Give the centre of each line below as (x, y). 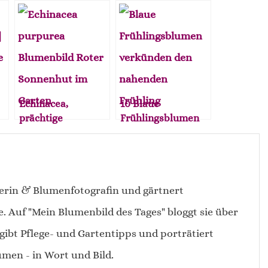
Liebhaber (144, 161)
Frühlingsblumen (160, 118)
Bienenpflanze (53, 146)
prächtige (41, 118)
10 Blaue (140, 103)
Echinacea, (44, 103)
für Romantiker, (156, 132)
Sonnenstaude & (58, 132)
